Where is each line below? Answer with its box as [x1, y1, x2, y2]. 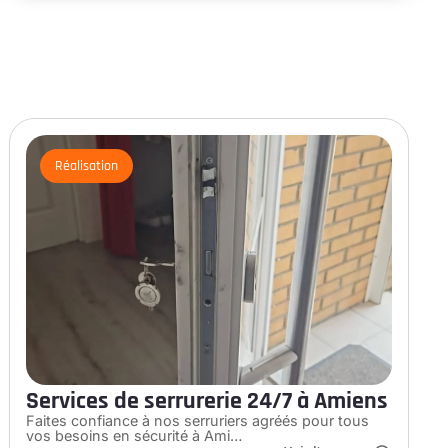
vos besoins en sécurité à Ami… [26, 426, 243, 444]
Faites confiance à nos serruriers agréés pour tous [26, 411, 370, 429]
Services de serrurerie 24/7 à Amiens [26, 385, 389, 416]
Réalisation [55, 156, 119, 175]
